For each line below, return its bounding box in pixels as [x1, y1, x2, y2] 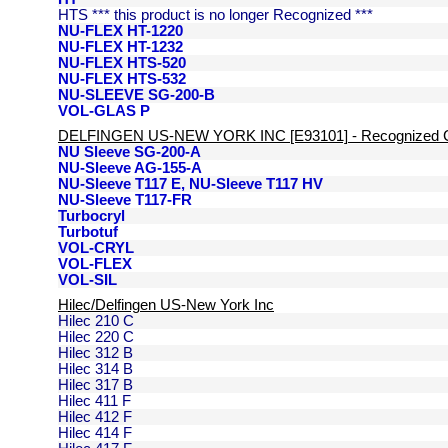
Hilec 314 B [58, 361, 133, 377]
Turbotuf [58, 224, 118, 240]
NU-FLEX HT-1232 [58, 39, 183, 55]
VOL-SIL [58, 272, 117, 288]
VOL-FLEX [58, 256, 132, 272]
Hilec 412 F [58, 409, 132, 425]
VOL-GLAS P [58, 103, 150, 119]
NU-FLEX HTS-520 [58, 55, 186, 71]
